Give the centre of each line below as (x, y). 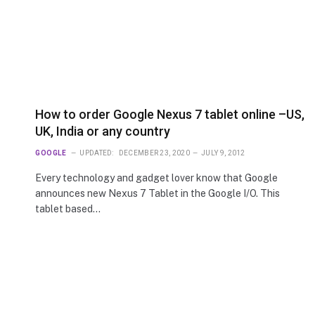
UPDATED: (97, 153)
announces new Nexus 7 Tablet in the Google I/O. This (157, 194)
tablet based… (68, 209)
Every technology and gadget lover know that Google (156, 178)
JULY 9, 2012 (223, 153)
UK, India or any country (103, 131)
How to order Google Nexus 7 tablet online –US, (170, 115)
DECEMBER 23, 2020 (154, 153)
